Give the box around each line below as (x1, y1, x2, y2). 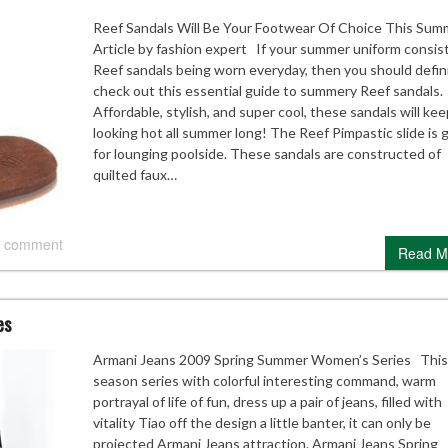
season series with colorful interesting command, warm (92, 371, 436, 389)
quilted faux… (92, 166, 177, 183)
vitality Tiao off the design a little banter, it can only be (92, 413, 431, 431)
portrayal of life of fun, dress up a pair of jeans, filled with (92, 392, 442, 410)
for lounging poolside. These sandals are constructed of (92, 145, 441, 162)
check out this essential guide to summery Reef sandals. (92, 82, 443, 99)
